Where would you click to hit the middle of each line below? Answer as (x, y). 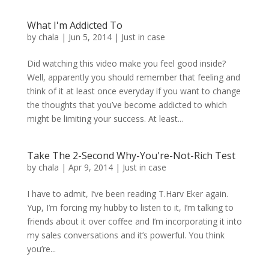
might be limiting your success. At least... (105, 119)
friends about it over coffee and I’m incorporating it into (134, 222)
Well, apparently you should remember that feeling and (133, 77)
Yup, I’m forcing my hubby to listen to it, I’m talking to (130, 208)
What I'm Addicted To (74, 26)
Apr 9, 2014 (90, 168)
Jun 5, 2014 (90, 37)
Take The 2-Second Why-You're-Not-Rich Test (131, 156)
